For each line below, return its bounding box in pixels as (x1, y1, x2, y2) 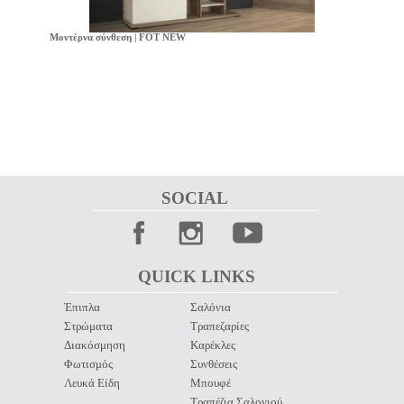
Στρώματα (64, 319, 113, 333)
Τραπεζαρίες (190, 319, 249, 333)
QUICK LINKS (138, 267, 260, 286)
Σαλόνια (190, 300, 231, 314)
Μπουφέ (190, 376, 231, 390)
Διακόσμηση (64, 338, 125, 352)
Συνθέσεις (190, 357, 237, 371)
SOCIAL (161, 188, 232, 207)
